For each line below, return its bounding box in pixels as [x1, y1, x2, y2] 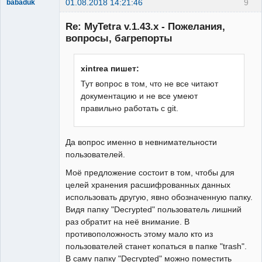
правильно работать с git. [81, 104, 179, 113]
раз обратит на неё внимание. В [65, 216, 189, 226]
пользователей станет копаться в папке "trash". [65, 241, 247, 251]
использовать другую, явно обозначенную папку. [65, 192, 253, 202]
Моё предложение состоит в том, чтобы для [65, 167, 235, 177]
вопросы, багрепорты [65, 32, 173, 44]
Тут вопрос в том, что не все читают [81, 79, 219, 89]
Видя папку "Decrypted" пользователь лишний [65, 204, 242, 214]
